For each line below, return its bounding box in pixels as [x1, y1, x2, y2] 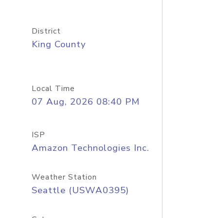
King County [31, 38, 86, 51]
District [31, 26, 61, 36]
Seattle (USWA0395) [31, 184, 129, 197]
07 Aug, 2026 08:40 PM [31, 95, 140, 108]
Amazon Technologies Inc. [31, 142, 149, 154]
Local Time [31, 83, 75, 94]
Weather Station [31, 172, 97, 182]
